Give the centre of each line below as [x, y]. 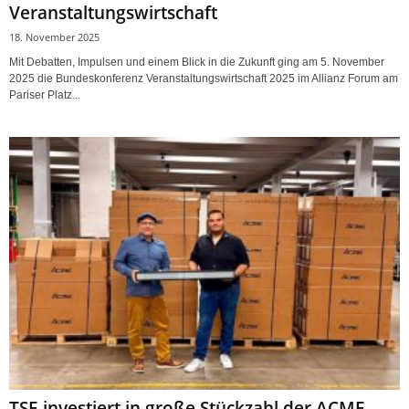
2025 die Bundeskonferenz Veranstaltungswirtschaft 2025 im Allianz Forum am [204, 78]
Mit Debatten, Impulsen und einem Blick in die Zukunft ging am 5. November [197, 62]
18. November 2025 [54, 37]
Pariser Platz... [45, 94]
